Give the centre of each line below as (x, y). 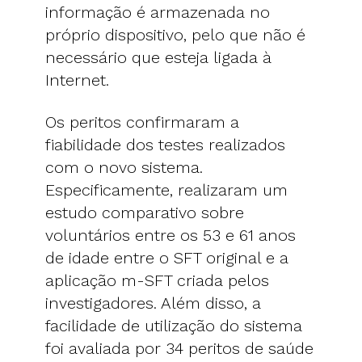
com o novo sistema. (124, 167)
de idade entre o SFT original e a (167, 257)
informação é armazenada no (158, 12)
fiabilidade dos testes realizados (165, 144)
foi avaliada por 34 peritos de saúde (179, 348)
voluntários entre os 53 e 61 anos (170, 235)
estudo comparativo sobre (145, 212)
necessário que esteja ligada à (158, 57)
